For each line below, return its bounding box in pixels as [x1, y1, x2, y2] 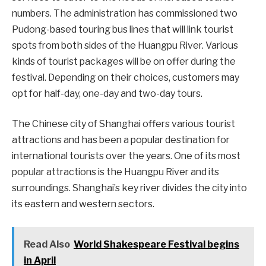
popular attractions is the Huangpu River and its [12, 166, 219, 178]
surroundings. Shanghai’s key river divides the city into [12, 182, 247, 194]
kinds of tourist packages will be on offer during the [12, 55, 236, 67]
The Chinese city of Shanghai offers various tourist [12, 118, 235, 130]
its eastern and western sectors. [12, 198, 154, 210]
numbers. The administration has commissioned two [12, 7, 237, 19]
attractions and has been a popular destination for [12, 134, 230, 146]
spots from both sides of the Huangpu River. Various [12, 39, 238, 51]
